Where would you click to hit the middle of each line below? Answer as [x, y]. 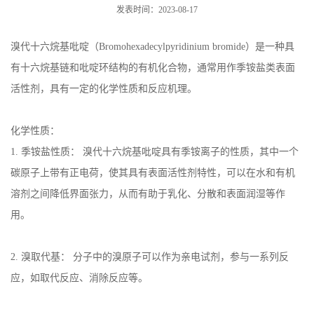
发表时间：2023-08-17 [157, 9]
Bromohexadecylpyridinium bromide [172, 46]
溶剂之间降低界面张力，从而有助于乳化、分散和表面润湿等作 [148, 193]
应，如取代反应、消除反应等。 [79, 278]
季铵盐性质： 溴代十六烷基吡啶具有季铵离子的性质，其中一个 [160, 151]
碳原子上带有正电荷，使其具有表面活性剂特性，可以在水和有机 [153, 172]
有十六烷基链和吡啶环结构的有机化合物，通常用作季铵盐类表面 [153, 67]
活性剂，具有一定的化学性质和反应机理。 [104, 88]
